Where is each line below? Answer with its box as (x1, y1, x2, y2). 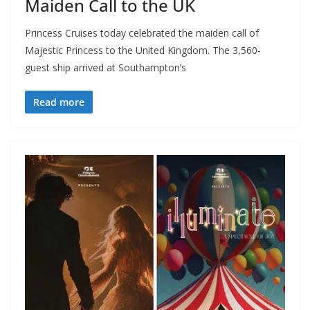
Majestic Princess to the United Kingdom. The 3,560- (25, 43, 261, 57)
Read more (33, 95, 84, 109)
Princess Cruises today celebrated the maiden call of (25, 26, 259, 39)
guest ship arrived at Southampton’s (25, 60, 186, 74)
